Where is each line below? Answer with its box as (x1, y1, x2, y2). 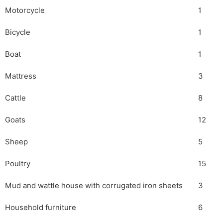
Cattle (5, 93, 26, 103)
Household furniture (5, 203, 76, 212)
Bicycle (5, 27, 30, 37)
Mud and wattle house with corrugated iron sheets (5, 181, 183, 190)
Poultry (5, 159, 30, 168)
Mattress (5, 71, 36, 81)
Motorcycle (5, 5, 45, 15)
